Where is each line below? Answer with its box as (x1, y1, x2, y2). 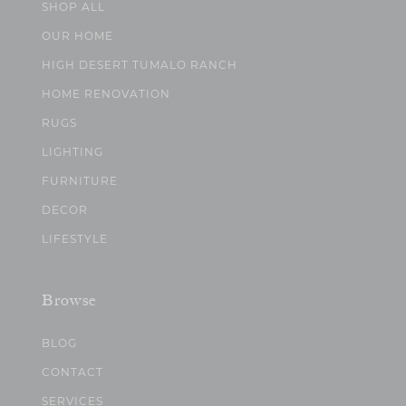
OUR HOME (41, 29, 113, 43)
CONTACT (41, 365, 103, 380)
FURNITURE (41, 174, 118, 188)
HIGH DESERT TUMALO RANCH (41, 58, 237, 72)
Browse (41, 291, 96, 310)
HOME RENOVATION (41, 87, 170, 101)
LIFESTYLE (41, 232, 108, 246)
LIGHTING (41, 145, 103, 159)
